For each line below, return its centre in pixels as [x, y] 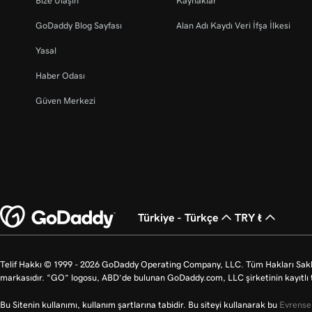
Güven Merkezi [65, 101]
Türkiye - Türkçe [178, 218]
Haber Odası [60, 76]
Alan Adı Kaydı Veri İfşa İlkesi [234, 26]
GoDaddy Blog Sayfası [79, 26]
